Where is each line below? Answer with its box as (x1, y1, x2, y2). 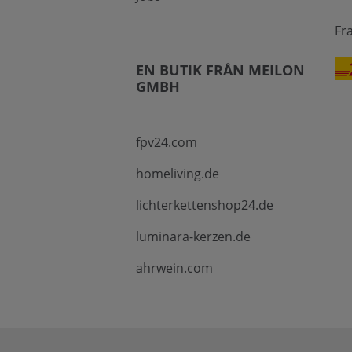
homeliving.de (135, 165, 219, 183)
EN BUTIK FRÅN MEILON (135, 60, 305, 80)
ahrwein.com (135, 259, 213, 277)
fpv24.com (135, 134, 197, 152)
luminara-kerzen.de (135, 228, 251, 246)
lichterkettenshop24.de (135, 196, 273, 214)
